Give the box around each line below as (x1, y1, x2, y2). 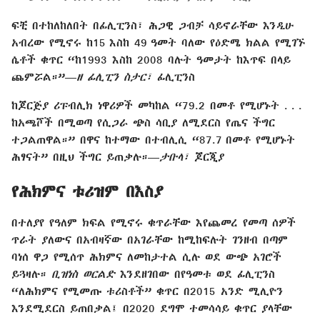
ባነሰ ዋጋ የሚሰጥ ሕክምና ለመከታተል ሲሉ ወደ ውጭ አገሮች (11, 251, 281, 263)
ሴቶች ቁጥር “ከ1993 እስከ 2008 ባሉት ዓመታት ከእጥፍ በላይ (11, 53, 291, 65)
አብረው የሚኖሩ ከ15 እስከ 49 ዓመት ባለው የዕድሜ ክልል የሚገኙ (11, 36, 305, 48)
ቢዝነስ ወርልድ (51, 268, 120, 280)
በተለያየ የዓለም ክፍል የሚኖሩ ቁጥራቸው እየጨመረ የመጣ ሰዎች (11, 216, 296, 229)
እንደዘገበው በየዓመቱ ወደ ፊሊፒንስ (120, 268, 275, 280)
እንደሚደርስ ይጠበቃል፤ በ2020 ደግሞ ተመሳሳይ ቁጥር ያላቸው (11, 302, 292, 314)
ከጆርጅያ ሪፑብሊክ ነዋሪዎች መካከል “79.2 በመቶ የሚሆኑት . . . (11, 99, 302, 111)
